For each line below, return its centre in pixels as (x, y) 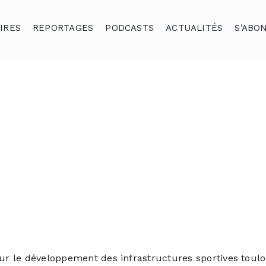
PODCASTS (130, 28)
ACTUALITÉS (194, 28)
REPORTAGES (63, 28)
